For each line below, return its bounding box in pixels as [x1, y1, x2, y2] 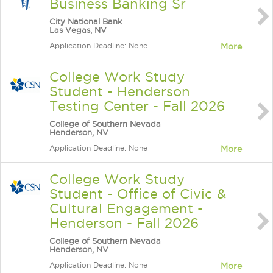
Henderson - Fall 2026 [49, 216, 199, 230]
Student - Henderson [49, 84, 190, 99]
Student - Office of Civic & [49, 186, 226, 201]
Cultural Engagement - [49, 201, 203, 216]
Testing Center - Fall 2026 [49, 99, 225, 113]
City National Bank [49, 17, 122, 26]
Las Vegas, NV [49, 26, 107, 34]
